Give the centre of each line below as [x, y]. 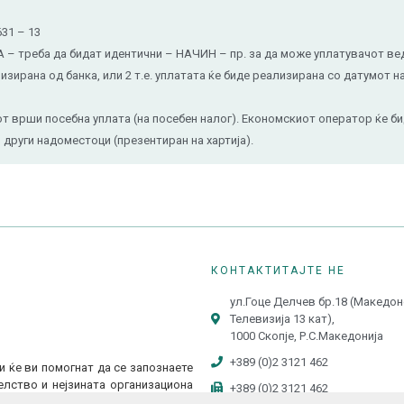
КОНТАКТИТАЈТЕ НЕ [278, 271]
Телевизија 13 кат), [283, 319]
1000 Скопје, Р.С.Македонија [307, 336]
